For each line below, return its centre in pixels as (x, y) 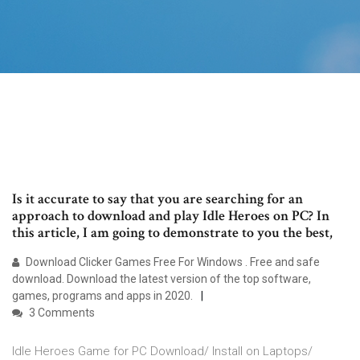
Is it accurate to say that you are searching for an (157, 199)
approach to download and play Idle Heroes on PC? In (171, 216)
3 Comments (61, 313)
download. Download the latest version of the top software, (162, 279)
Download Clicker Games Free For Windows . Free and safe (172, 262)
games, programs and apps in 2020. (102, 296)
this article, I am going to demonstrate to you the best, (174, 233)
